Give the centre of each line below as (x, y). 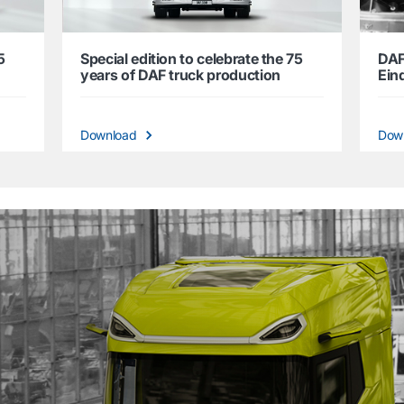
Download (110, 135)
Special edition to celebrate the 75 (192, 59)
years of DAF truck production (180, 75)
